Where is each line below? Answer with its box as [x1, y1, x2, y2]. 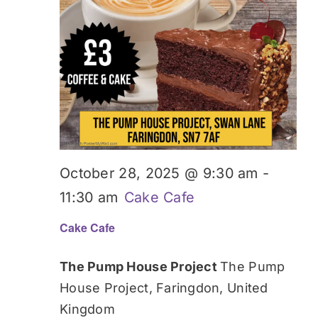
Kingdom [60, 301, 115, 317]
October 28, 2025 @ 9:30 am [60, 164, 258, 182]
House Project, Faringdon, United [60, 280, 268, 295]
